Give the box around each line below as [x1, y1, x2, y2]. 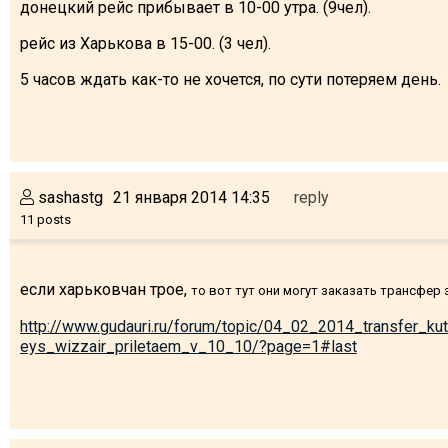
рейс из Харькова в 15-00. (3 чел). [20, 33, 271, 53]
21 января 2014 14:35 [113, 187, 270, 207]
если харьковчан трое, [20, 279, 191, 299]
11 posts [20, 211, 71, 227]
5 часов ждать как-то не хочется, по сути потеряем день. [20, 69, 441, 89]
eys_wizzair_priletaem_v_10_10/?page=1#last [20, 336, 357, 356]
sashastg [34, 187, 103, 207]
